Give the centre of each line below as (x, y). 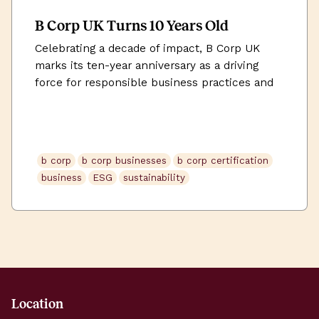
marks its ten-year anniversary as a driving (147, 65)
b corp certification (223, 161)
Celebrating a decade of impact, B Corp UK (147, 48)
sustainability (154, 178)
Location (37, 304)
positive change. (78, 99)
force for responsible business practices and (154, 82)
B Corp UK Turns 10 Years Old (132, 26)
